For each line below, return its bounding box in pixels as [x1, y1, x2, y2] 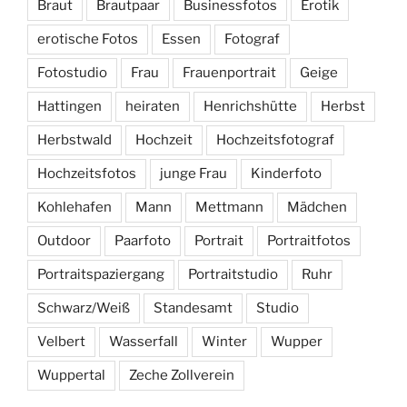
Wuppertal [37, 367, 105, 384]
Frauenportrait [183, 65, 276, 82]
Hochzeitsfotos [37, 165, 136, 183]
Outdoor [37, 233, 91, 250]
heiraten [125, 98, 180, 115]
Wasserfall [109, 333, 178, 351]
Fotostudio [37, 65, 107, 82]
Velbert [37, 333, 85, 351]
